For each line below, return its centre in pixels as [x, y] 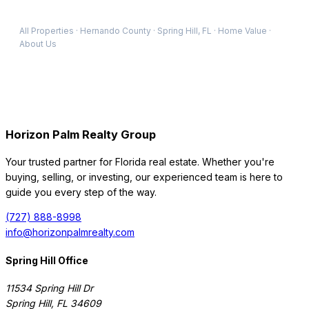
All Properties [47, 31]
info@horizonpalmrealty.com [70, 232]
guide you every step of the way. [81, 192]
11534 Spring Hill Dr [49, 288]
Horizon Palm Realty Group [81, 134]
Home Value [242, 31]
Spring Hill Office [47, 260]
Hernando [100, 31]
